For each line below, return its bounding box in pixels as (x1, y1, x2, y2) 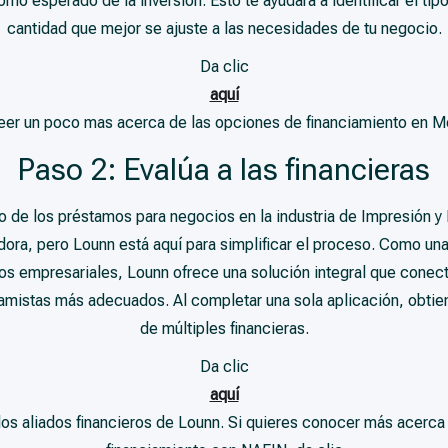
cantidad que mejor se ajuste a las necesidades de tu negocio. (6, 19, 442, 38)
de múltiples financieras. (139, 319, 309, 338)
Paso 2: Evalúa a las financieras (18, 152, 430, 187)
